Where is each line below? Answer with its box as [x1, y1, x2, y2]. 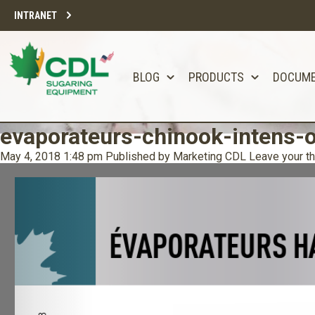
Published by [105, 150, 173, 163]
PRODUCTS [188, 70, 244, 84]
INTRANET [14, 10, 57, 21]
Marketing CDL [173, 150, 246, 163]
